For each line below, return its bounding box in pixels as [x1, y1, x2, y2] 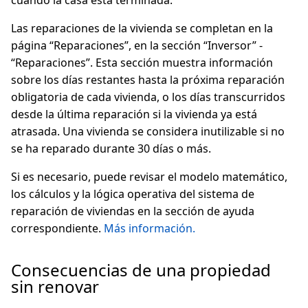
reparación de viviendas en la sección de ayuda [11, 203, 254, 219]
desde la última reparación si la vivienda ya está [11, 107, 257, 122]
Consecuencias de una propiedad [11, 258, 271, 281]
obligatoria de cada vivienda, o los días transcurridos [11, 89, 285, 104]
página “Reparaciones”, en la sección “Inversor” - [11, 38, 263, 53]
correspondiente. [11, 221, 104, 236]
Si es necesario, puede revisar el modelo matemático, [11, 169, 287, 184]
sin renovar [11, 275, 99, 298]
